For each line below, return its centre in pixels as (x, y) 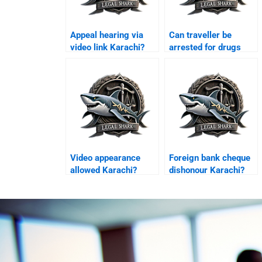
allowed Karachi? (104, 170)
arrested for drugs (205, 47)
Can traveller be (201, 35)
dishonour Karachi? (207, 170)
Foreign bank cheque (210, 158)
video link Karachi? (108, 47)
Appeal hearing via (107, 35)
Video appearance (106, 158)
